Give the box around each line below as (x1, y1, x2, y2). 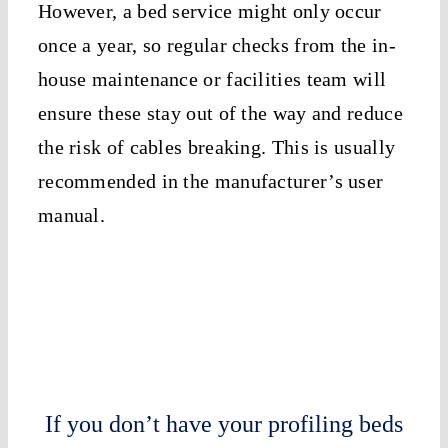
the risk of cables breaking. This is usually (37, 135, 396, 158)
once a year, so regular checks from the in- (37, 33, 396, 56)
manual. (37, 203, 106, 226)
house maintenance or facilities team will (37, 67, 387, 90)
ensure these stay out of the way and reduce (37, 101, 403, 124)
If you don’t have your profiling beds (45, 411, 403, 438)
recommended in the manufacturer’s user (37, 169, 384, 192)
